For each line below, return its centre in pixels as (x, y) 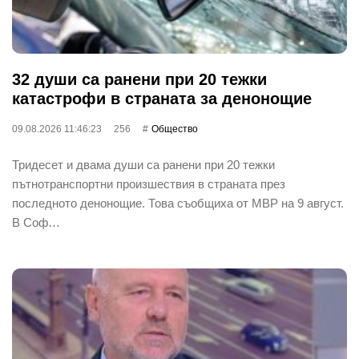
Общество (175, 129)
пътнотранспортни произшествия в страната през (149, 184)
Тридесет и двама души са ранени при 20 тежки (143, 164)
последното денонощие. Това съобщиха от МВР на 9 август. (178, 203)
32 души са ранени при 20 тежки (139, 79)
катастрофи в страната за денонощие (162, 98)
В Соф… (36, 222)
